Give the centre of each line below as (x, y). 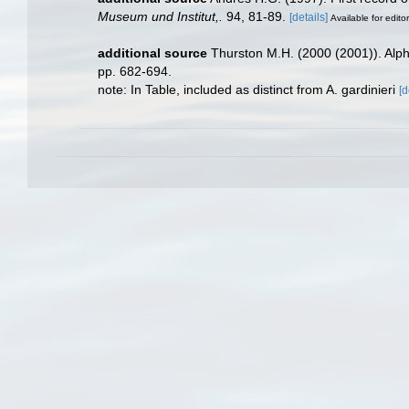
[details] (309, 17)
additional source (152, 53)
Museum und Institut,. (160, 16)
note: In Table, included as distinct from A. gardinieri (248, 90)
